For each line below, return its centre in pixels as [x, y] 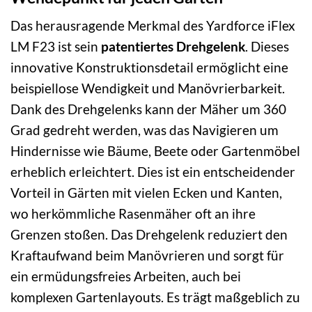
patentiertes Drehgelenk [173, 47]
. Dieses [267, 47]
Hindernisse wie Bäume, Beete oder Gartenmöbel [155, 151]
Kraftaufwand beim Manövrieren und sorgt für [147, 256]
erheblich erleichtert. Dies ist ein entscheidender [153, 172]
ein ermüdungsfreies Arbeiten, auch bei [126, 276]
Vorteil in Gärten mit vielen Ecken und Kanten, [146, 193]
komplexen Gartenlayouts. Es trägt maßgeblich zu [155, 297]
